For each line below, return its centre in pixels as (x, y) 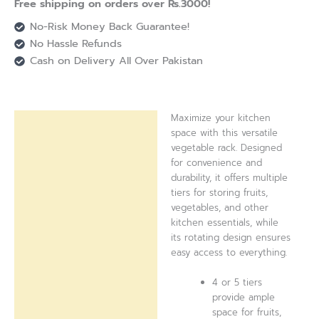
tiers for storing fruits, (220, 193)
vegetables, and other (220, 208)
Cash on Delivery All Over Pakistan (116, 60)
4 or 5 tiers (237, 282)
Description (51, 124)
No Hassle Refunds (75, 43)
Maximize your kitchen (221, 118)
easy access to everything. (229, 253)
